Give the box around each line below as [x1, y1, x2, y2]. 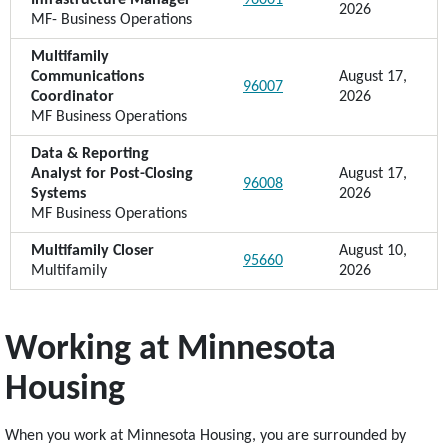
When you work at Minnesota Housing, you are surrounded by [5, 428, 406, 444]
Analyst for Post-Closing [31, 166, 193, 182]
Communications [31, 69, 144, 85]
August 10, [339, 243, 407, 259]
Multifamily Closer [31, 243, 154, 259]
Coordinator [31, 89, 114, 105]
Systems [31, 186, 86, 202]
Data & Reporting [31, 146, 149, 162]
